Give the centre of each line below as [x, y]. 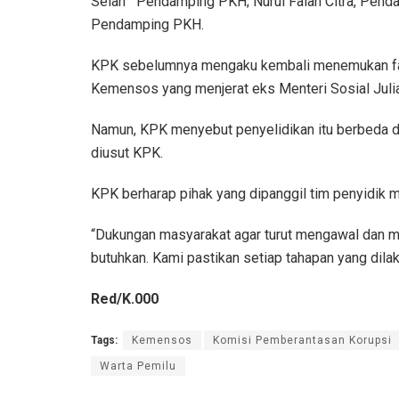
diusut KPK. [127, 153]
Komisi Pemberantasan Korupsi [302, 341]
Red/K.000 [125, 299]
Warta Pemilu [138, 366]
